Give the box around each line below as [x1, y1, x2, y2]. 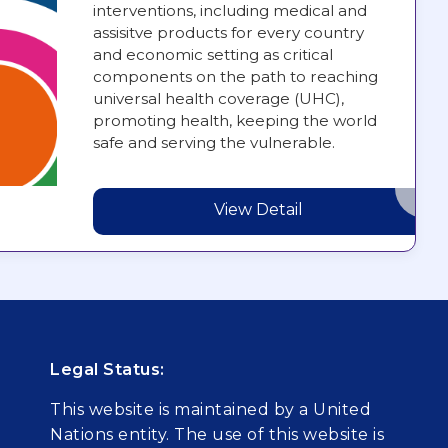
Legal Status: [50, 359, 165, 379]
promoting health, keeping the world [92, 110, 377, 130]
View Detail [214, 200, 304, 220]
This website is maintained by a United [50, 399, 372, 419]
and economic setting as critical [92, 44, 333, 64]
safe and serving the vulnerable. [92, 132, 335, 152]
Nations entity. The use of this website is [50, 424, 385, 444]
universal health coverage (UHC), [92, 88, 344, 108]
